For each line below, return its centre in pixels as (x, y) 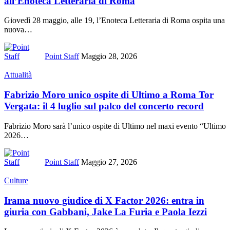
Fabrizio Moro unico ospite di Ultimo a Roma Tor (109, 95)
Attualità (18, 75)
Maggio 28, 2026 (109, 56)
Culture (16, 180)
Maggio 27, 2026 (109, 162)
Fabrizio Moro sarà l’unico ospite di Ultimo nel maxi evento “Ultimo (115, 126)
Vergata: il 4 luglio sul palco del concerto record (104, 106)
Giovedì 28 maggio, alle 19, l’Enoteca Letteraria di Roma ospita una (114, 21)
